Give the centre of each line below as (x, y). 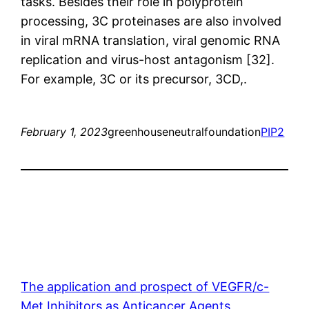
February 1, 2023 (64, 131)
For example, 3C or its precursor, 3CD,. (134, 79)
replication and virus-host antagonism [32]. (148, 59)
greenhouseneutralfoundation (185, 131)
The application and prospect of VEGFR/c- (145, 286)
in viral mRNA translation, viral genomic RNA (151, 40)
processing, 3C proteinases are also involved (151, 21)
